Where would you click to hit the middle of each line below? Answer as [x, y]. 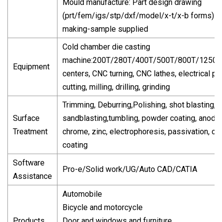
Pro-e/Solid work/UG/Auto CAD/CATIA [130, 169]
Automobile [82, 194]
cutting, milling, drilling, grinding [116, 87]
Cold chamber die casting [106, 47]
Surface [26, 118]
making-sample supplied [105, 29]
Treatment [30, 131]
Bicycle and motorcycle [103, 207]
